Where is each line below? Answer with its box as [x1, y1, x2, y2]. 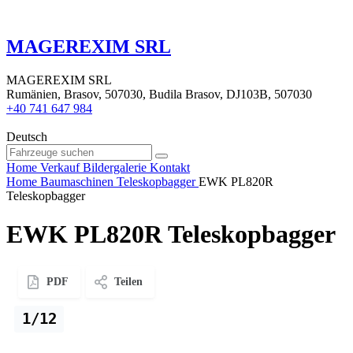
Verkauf [40, 160, 80, 174]
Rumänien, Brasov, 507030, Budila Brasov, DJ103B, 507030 [6, 87, 312, 101]
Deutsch [6, 129, 47, 143]
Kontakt [150, 160, 190, 174]
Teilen [114, 275, 143, 288]
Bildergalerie [83, 160, 147, 174]
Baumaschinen [40, 174, 113, 188]
